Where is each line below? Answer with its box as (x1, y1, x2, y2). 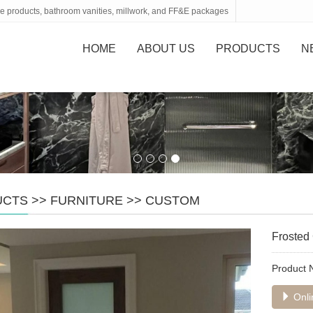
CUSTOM (145, 194, 200, 208)
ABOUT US (137, 43, 195, 54)
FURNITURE (50, 194, 123, 208)
